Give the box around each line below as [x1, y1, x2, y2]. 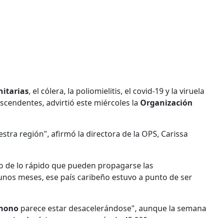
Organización [140, 97, 193, 108]
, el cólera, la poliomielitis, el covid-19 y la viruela [29, 85, 204, 96]
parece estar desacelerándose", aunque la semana [18, 202, 206, 214]
